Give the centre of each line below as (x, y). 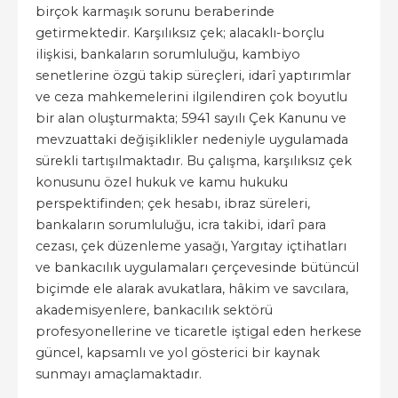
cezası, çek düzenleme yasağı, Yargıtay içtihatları (191, 246)
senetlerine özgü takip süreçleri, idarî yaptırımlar (193, 76)
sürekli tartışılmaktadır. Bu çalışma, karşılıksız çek (194, 161)
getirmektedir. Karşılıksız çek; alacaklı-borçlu (180, 33)
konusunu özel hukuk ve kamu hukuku (162, 182)
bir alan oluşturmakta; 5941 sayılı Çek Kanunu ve (191, 118)
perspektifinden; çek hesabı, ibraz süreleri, (173, 203)
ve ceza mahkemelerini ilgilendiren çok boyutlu (191, 97)
